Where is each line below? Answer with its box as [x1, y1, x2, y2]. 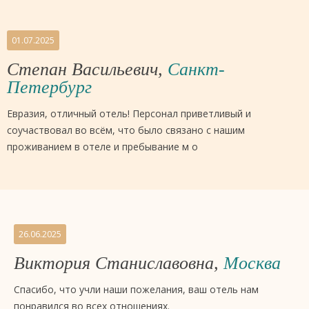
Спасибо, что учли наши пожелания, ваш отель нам [14, 283, 259, 296]
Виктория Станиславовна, [14, 253, 223, 273]
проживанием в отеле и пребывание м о [7, 140, 198, 153]
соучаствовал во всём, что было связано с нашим [7, 123, 245, 137]
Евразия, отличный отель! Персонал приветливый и [7, 107, 251, 120]
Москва [223, 253, 281, 273]
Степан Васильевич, [7, 59, 168, 79]
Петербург [7, 77, 92, 97]
